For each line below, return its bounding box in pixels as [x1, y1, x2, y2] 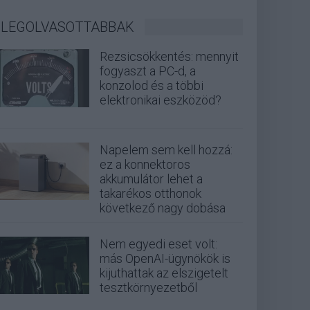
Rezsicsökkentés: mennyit [100, 49, 239, 64]
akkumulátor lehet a [100, 171, 203, 186]
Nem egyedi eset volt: [100, 236, 217, 251]
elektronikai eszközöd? [100, 93, 221, 108]
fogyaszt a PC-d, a [100, 64, 196, 79]
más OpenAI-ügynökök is [100, 250, 230, 266]
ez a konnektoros [100, 156, 190, 172]
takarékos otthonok [100, 185, 201, 201]
